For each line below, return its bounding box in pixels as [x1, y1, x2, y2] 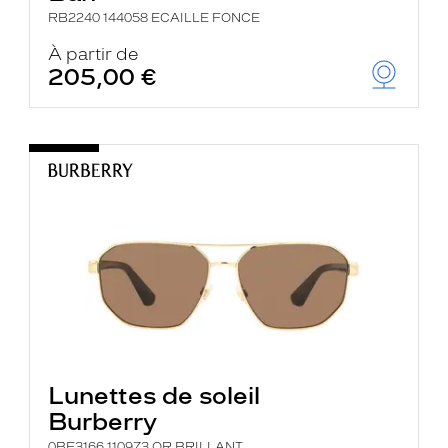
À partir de [48, 44, 140, 64]
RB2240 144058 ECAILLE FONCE [48, 11, 261, 25]
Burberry [48, 407, 158, 436]
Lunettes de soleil [48, 381, 261, 410]
